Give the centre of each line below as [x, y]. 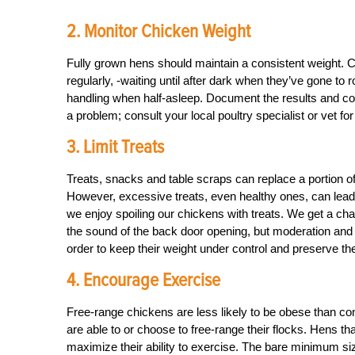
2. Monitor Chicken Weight [158, 31]
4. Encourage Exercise [143, 280]
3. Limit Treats [115, 147]
